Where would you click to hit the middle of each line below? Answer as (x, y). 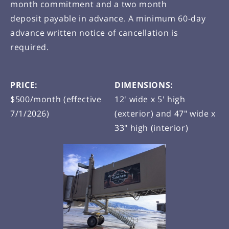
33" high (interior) (152, 128)
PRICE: (24, 85)
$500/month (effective (56, 99)
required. (30, 47)
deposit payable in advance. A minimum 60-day (108, 19)
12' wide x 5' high (150, 99)
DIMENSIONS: (144, 85)
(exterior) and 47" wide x (165, 114)
